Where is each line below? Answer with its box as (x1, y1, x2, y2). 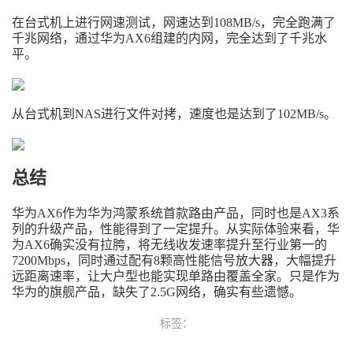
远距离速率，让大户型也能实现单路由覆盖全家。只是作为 (12, 269, 340, 283)
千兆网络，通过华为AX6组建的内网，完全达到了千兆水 (12, 32, 327, 45)
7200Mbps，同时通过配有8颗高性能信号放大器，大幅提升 (12, 254, 336, 267)
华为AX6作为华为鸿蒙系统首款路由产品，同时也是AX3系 (12, 206, 340, 220)
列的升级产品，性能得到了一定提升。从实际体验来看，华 (12, 222, 340, 236)
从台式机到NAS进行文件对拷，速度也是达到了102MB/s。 (12, 107, 336, 121)
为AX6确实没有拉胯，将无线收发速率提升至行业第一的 (12, 238, 327, 251)
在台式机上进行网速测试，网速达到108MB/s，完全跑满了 (12, 16, 336, 29)
